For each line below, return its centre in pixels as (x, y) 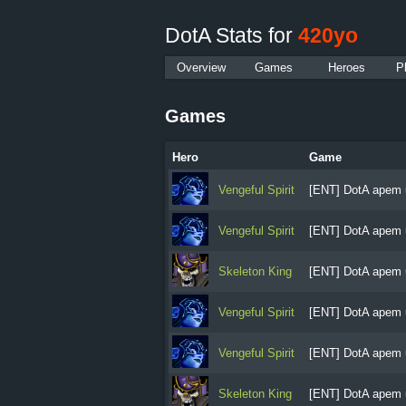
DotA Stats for (232, 35)
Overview (201, 67)
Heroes (346, 67)
